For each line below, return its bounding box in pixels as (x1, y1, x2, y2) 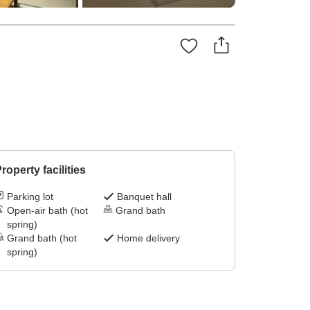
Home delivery (117, 232, 181, 244)
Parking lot (6, 191, 53, 203)
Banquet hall (117, 191, 172, 203)
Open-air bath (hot (6, 205, 88, 217)
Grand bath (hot (6, 232, 77, 244)
